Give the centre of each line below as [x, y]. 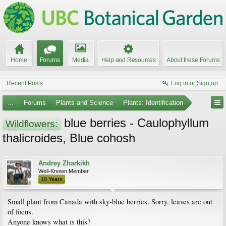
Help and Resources [128, 60]
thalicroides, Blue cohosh [69, 138]
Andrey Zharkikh [64, 163]
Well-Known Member [64, 171]
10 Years [52, 179]
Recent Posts [25, 83]
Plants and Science [84, 103]
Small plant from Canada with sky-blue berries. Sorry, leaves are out [110, 202]
